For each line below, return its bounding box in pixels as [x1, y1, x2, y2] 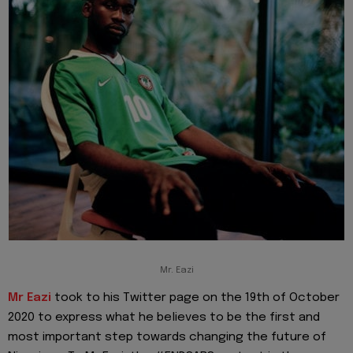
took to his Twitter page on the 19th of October [51, 291, 340, 304]
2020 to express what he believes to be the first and [8, 310, 320, 324]
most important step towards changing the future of [8, 330, 326, 344]
